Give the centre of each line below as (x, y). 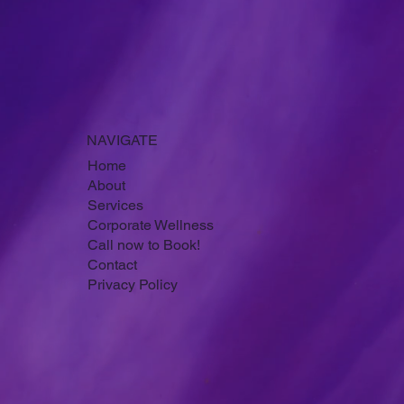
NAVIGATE (123, 179)
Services (115, 244)
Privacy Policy (132, 324)
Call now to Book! (143, 284)
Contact (112, 304)
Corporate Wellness (150, 264)
